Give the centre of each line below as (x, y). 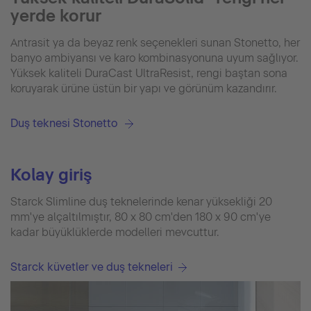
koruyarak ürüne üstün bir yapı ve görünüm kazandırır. (144, 89)
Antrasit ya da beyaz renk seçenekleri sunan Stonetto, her (155, 43)
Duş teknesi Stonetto (64, 124)
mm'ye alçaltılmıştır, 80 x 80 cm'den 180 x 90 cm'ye (141, 217)
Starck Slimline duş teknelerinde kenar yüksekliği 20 (141, 202)
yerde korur (56, 16)
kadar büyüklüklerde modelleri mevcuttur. (115, 233)
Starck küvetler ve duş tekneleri (92, 267)
